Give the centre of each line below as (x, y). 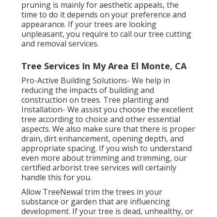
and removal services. (60, 43)
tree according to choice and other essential (101, 119)
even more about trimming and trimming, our (104, 158)
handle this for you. (56, 177)
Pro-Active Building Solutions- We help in (95, 80)
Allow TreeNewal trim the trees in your (92, 192)
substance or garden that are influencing (95, 201)
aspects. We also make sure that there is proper (108, 129)
